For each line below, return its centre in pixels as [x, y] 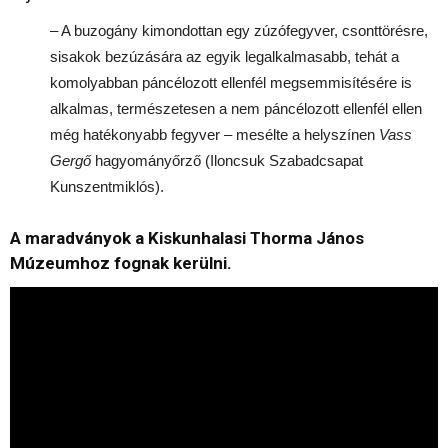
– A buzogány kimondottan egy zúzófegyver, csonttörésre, [239, 30]
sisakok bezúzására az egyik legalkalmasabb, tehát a [224, 56]
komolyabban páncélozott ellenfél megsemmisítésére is [231, 82]
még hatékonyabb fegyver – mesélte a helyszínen [214, 134]
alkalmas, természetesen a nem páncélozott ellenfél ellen [236, 108]
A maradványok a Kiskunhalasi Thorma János [187, 237]
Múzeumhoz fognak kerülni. [121, 262]
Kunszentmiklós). [109, 186]
